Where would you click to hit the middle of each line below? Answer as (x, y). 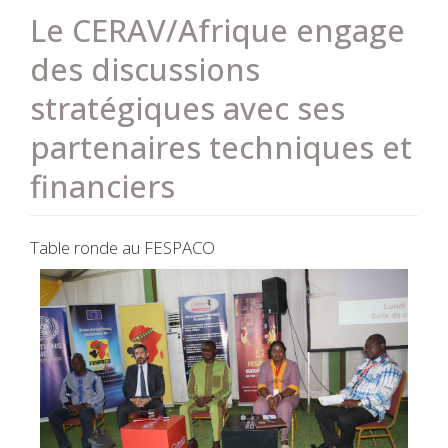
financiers (102, 186)
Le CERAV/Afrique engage (217, 30)
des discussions (145, 69)
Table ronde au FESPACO (122, 247)
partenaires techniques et (221, 147)
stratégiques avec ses (187, 108)
